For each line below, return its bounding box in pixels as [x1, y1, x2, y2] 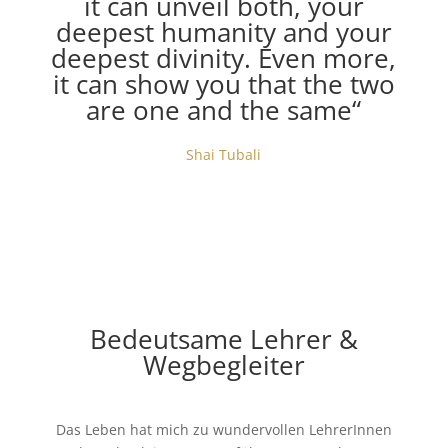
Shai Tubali [186, 145, 262, 164]
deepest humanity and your [55, 14, 392, 50]
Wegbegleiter [142, 347, 305, 383]
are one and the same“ [86, 92, 362, 128]
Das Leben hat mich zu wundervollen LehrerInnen [55, 420, 392, 439]
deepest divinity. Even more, [51, 40, 397, 76]
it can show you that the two [52, 66, 395, 102]
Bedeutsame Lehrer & [89, 321, 358, 357]
